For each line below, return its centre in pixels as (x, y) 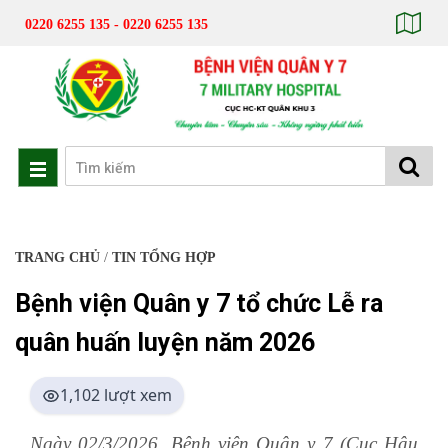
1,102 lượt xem (116, 395)
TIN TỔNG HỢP (164, 258)
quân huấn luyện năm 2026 (165, 343)
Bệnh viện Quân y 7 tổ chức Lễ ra (199, 304)
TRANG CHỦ (57, 258)
